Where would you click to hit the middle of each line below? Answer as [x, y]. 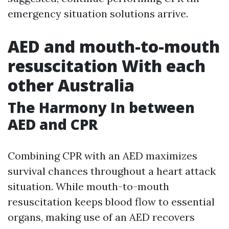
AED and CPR [53, 124]
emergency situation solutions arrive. [98, 14]
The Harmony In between [101, 107]
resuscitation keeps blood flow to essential [111, 202]
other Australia [71, 85]
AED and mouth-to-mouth [114, 46]
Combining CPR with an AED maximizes [102, 156]
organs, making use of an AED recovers [101, 217]
